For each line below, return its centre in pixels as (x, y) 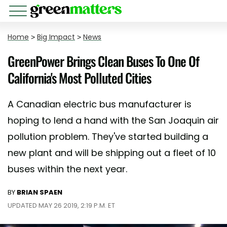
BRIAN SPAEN (40, 192)
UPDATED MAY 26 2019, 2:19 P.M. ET (61, 205)
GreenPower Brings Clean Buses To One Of (103, 61)
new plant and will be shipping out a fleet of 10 (112, 153)
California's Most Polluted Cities (79, 78)
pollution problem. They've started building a (108, 137)
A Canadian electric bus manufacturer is (100, 104)
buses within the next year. (67, 169)
